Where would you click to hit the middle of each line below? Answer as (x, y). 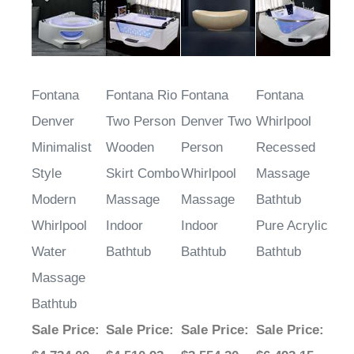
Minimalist (62, 148)
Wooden (130, 148)
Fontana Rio (141, 96)
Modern (54, 200)
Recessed (286, 148)
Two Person (141, 122)
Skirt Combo (143, 174)
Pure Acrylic (292, 226)
